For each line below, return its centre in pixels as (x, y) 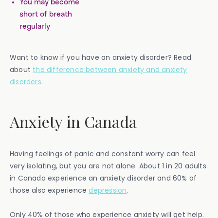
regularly (35, 26)
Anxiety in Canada (73, 121)
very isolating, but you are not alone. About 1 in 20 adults (108, 166)
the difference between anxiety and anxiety (110, 70)
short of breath (46, 14)
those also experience (49, 190)
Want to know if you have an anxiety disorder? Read (101, 57)
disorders (26, 82)
